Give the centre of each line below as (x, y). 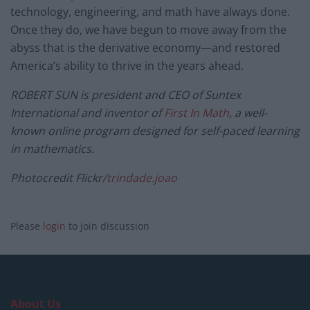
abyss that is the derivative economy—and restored (145, 47)
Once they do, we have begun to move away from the (148, 29)
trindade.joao (142, 177)
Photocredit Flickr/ (58, 177)
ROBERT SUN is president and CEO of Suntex (126, 94)
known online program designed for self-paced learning (155, 130)
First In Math (197, 112)
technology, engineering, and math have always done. (150, 11)
